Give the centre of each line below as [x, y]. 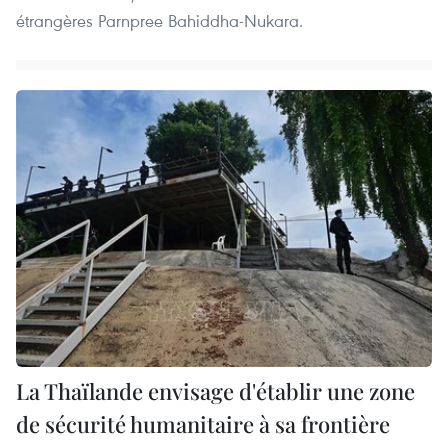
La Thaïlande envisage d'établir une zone [215, 390]
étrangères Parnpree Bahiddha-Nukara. [159, 20]
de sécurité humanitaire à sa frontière [203, 423]
